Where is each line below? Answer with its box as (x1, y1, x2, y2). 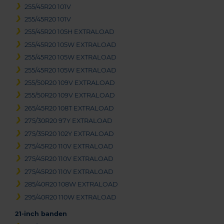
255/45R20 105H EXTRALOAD (24, 28, 115, 36)
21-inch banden (15, 209, 67, 217)
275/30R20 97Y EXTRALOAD (24, 117, 113, 125)
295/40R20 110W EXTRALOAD (24, 193, 117, 201)
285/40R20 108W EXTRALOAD (24, 180, 118, 188)
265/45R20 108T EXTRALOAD (24, 104, 114, 112)
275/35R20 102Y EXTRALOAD (24, 129, 114, 137)
